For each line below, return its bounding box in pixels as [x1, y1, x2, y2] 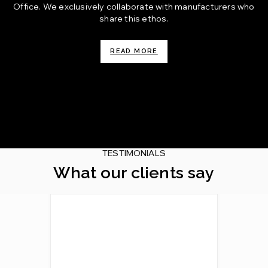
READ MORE [110, 47, 158, 55]
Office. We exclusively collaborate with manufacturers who [13, 1, 255, 12]
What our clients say [53, 163, 215, 182]
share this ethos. [99, 13, 169, 24]
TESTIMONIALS [102, 148, 166, 159]
